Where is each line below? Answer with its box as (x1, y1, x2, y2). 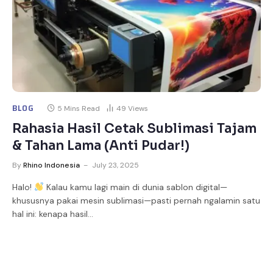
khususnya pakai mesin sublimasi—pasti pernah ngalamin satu (12, 194, 260, 206)
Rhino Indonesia (23, 160, 80, 170)
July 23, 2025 (92, 160, 139, 170)
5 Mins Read (57, 103, 100, 113)
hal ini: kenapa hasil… (12, 208, 93, 219)
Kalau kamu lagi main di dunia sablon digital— (43, 181, 227, 193)
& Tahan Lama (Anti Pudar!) (12, 137, 190, 154)
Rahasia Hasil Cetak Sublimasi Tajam (12, 120, 257, 136)
